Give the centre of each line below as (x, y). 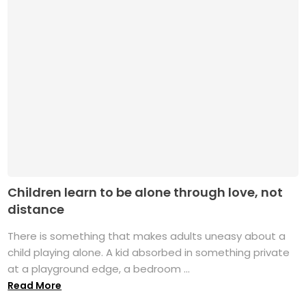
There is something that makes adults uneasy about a (147, 236)
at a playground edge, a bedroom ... (99, 268)
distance (36, 209)
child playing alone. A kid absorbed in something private (149, 252)
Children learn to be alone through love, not (145, 192)
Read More (35, 285)
